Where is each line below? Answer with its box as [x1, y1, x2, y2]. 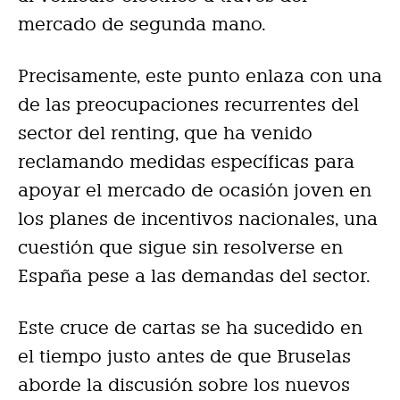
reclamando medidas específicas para [18, 150, 354, 172]
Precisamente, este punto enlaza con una [18, 64, 382, 87]
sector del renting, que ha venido [18, 121, 312, 144]
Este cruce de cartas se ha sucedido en [18, 316, 362, 338]
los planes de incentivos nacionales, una [18, 207, 378, 229]
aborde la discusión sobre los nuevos [18, 373, 350, 396]
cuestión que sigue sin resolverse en [18, 236, 343, 258]
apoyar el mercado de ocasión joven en [18, 179, 371, 201]
